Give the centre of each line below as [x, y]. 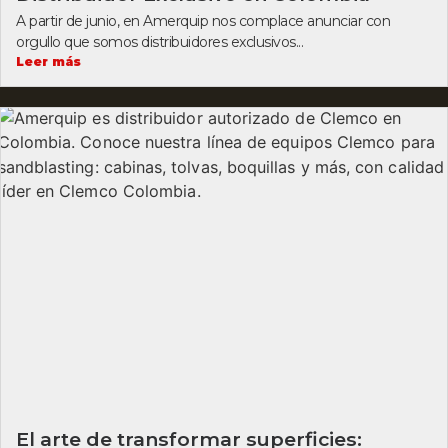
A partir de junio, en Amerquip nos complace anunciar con [203, 21]
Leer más [48, 62]
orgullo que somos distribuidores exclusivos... [159, 42]
